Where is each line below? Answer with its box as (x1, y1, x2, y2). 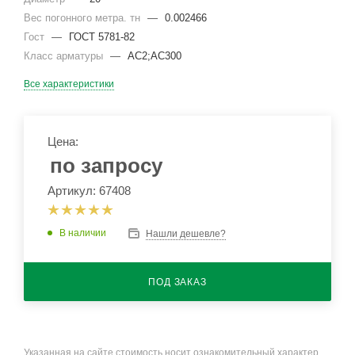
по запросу (50, 154, 162, 177)
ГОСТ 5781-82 (69, 31, 135, 43)
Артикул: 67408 (48, 184, 131, 197)
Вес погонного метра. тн (24, 12, 143, 24)
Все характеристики (24, 78, 114, 90)
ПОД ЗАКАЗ (148, 276, 207, 288)
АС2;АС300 (128, 50, 181, 62)
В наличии (59, 227, 106, 239)
